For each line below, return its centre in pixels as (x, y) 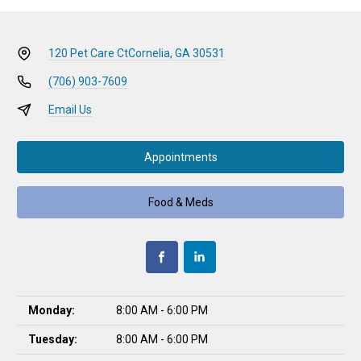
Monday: (52, 310)
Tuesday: (53, 339)
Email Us (70, 110)
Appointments (180, 157)
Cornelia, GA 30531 (176, 53)
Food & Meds (180, 202)
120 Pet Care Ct (88, 53)
